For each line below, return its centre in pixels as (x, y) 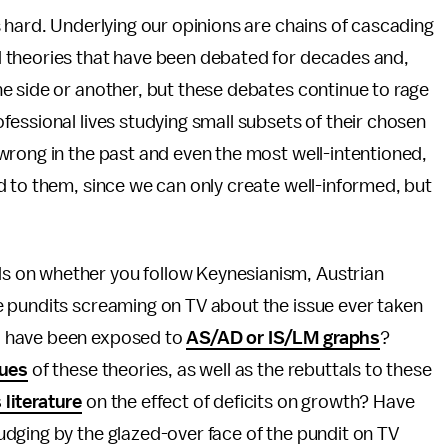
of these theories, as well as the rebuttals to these (230, 370)
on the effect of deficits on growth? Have (248, 402)
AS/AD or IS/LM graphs (283, 338)
